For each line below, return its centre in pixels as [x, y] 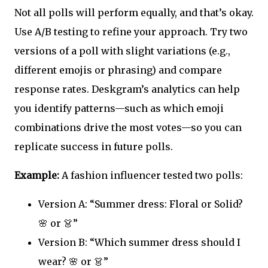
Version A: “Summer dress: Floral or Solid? [141, 204]
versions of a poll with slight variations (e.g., [122, 51]
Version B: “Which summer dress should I [139, 242]
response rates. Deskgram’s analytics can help [127, 89]
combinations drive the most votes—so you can [128, 127]
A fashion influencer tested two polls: [151, 175]
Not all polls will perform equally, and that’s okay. [134, 12]
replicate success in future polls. [94, 146]
